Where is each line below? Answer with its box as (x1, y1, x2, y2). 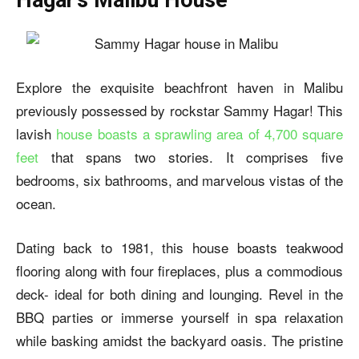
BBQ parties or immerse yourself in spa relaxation (16, 306, 343, 327)
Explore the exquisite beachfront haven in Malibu (16, 76, 343, 97)
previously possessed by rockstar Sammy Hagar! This (16, 99, 343, 120)
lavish (16, 123, 57, 143)
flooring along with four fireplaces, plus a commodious (16, 260, 343, 280)
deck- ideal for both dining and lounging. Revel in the (16, 283, 343, 304)
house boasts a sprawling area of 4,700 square (56, 123, 343, 143)
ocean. (16, 192, 56, 213)
